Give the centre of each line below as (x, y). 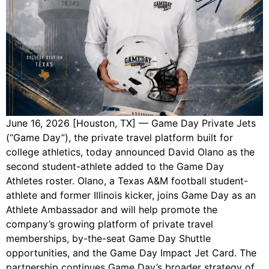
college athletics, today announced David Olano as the (130, 152)
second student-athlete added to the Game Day (115, 167)
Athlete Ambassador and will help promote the (112, 210)
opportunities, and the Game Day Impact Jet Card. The (131, 253)
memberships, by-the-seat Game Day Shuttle (108, 239)
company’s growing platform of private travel (110, 224)
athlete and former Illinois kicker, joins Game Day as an (131, 195)
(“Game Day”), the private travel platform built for (119, 138)
